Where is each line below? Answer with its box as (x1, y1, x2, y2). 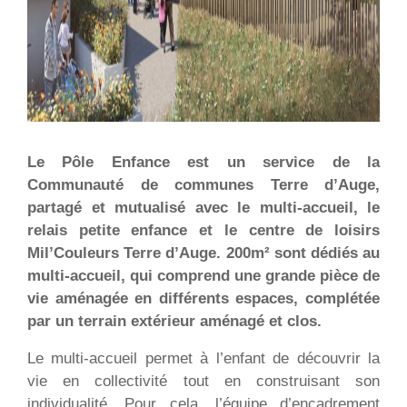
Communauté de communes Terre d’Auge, (27, 176, 380, 194)
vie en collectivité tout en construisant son (27, 372, 380, 390)
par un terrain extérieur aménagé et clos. (27, 313, 322, 330)
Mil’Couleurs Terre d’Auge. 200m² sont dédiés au (27, 244, 380, 262)
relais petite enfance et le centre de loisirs (27, 222, 380, 239)
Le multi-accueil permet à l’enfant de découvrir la (27, 350, 380, 367)
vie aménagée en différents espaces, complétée (27, 290, 380, 307)
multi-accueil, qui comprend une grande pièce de (27, 267, 380, 284)
